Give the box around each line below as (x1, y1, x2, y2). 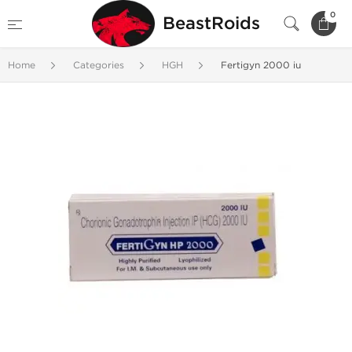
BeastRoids (163, 13, 260, 34)
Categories (73, 60, 124, 71)
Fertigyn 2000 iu (221, 60, 301, 71)
